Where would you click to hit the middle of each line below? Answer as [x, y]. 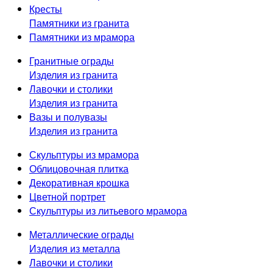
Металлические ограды [82, 234]
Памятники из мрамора [82, 37]
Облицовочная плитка [79, 168]
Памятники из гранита [79, 23]
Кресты [46, 9]
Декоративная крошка [79, 183]
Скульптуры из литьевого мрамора [108, 211]
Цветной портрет [67, 197]
